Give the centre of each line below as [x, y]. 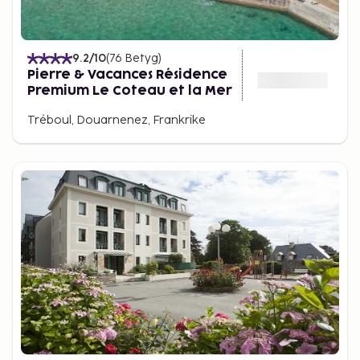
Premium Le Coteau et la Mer [130, 91]
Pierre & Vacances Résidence [127, 75]
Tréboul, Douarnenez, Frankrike [117, 120]
